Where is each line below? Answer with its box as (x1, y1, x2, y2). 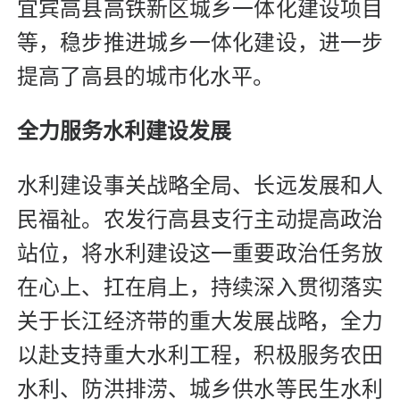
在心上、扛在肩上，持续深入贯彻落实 (17, 275, 383, 299)
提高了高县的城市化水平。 (17, 64, 274, 88)
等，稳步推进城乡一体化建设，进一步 (17, 30, 383, 54)
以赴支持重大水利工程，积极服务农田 (17, 343, 383, 367)
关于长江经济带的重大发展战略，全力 (17, 309, 383, 333)
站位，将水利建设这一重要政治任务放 (17, 241, 383, 265)
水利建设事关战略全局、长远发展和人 (17, 173, 383, 197)
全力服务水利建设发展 (17, 119, 231, 143)
